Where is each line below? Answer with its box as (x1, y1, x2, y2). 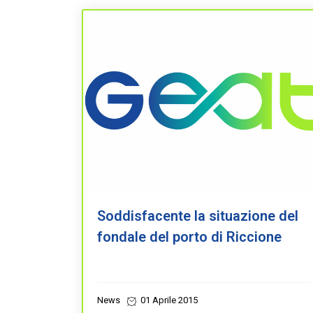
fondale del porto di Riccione (97, 228, 282, 245)
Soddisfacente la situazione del (97, 208, 298, 224)
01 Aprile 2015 (138, 295, 198, 305)
